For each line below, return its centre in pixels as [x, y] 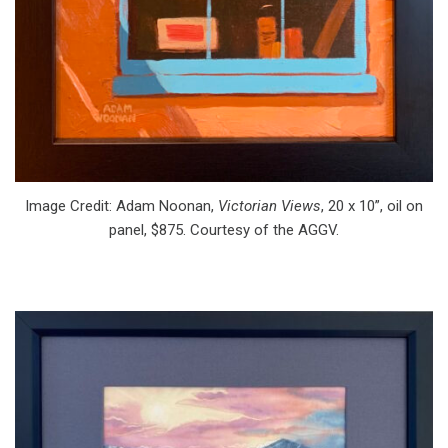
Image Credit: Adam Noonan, [121, 205]
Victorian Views [269, 205]
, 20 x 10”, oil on [372, 205]
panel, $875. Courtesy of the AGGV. [224, 229]
